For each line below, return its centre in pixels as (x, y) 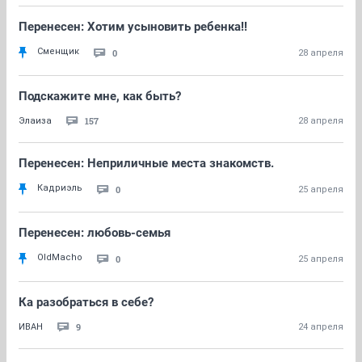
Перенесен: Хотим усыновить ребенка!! (133, 27)
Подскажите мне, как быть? (100, 96)
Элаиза (35, 121)
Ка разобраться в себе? (86, 302)
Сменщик (58, 51)
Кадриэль (60, 188)
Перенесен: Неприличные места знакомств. (146, 163)
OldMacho (60, 257)
